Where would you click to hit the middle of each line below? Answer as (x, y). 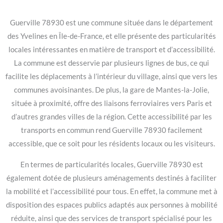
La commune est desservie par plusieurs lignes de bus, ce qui (111, 63)
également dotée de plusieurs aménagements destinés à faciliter (111, 178)
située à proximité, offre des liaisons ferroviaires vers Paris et (111, 103)
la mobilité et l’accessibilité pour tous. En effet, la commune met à (111, 191)
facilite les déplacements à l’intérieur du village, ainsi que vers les (111, 76)
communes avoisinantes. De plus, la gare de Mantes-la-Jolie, (111, 90)
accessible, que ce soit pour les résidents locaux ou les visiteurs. (111, 143)
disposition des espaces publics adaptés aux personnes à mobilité (111, 205)
